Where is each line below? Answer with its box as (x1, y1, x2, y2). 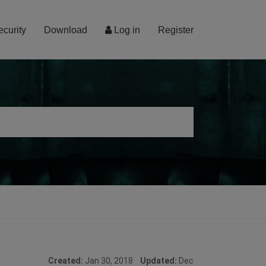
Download (44, 25, 87, 35)
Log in (112, 25, 140, 35)
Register (158, 25, 194, 35)
